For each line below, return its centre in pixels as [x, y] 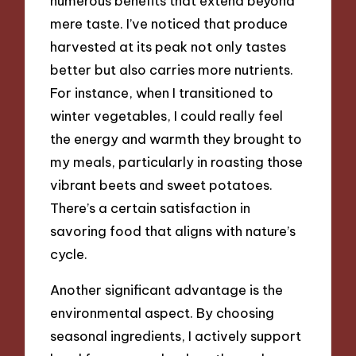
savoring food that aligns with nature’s [173, 231]
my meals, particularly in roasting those [177, 162]
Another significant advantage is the [167, 289]
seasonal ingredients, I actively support [176, 335]
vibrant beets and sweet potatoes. [162, 185]
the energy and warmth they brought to [176, 139]
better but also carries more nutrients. [172, 70]
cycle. [69, 254]
